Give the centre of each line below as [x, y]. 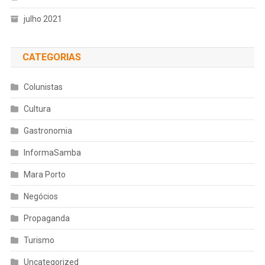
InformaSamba [52, 152]
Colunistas [43, 87]
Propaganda [46, 218]
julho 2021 [43, 19]
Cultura [37, 109]
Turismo [39, 240]
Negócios [41, 196]
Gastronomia [48, 130]
